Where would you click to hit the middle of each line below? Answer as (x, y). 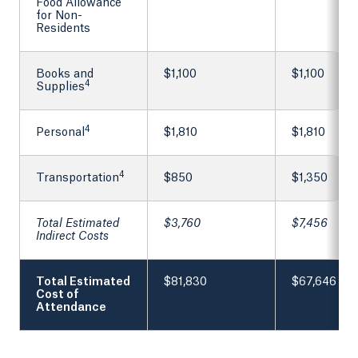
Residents (63, 29)
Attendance (71, 308)
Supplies (60, 88)
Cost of (58, 295)
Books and (65, 75)
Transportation (78, 179)
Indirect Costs (72, 237)
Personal (60, 133)
